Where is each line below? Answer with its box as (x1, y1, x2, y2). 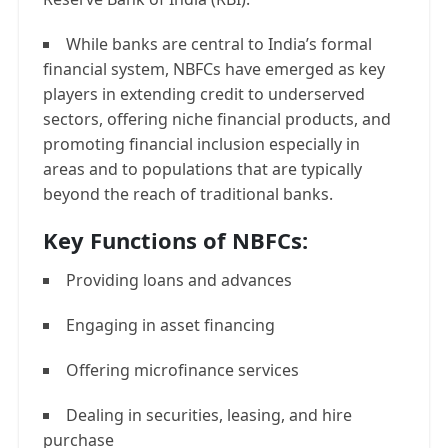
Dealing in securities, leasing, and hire (66, 404, 352, 426)
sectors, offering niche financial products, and (43, 108, 391, 130)
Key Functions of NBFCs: (43, 225, 308, 255)
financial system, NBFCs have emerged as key (43, 58, 385, 80)
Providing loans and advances (66, 269, 292, 291)
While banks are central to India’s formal (66, 33, 372, 55)
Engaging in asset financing (66, 314, 275, 336)
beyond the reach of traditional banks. (43, 183, 333, 205)
